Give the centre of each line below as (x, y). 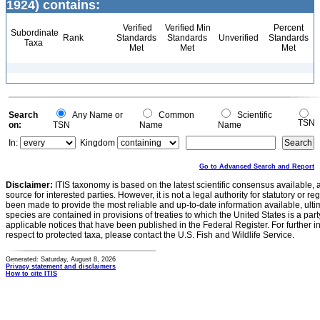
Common (174, 115)
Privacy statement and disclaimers (61, 266)
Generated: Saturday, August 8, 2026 (61, 259)
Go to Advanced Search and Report (257, 166)
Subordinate (34, 33)
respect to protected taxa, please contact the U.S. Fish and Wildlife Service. (150, 235)
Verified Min (187, 28)
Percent (288, 28)
